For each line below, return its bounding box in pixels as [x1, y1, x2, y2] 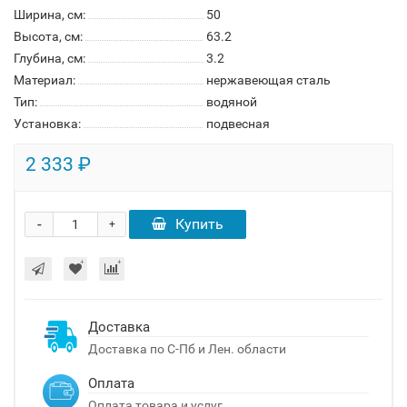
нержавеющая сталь [206, 73, 331, 87]
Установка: [14, 116, 81, 131]
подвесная [206, 116, 270, 131]
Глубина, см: [14, 51, 85, 65]
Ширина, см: [14, 7, 85, 22]
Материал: [14, 73, 75, 87]
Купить [175, 215, 223, 233]
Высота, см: [14, 29, 83, 44]
